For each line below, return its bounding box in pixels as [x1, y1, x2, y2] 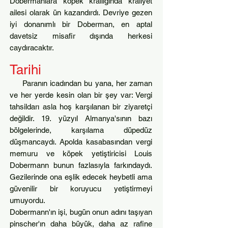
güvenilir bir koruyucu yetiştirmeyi [10, 184, 152, 193]
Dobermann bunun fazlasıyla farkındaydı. [10, 161, 152, 169]
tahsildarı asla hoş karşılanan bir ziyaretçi [10, 102, 152, 111]
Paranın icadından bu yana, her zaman [22, 79, 153, 88]
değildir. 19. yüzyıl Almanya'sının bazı [10, 114, 152, 123]
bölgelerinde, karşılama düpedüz [10, 126, 152, 134]
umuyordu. [10, 196, 45, 205]
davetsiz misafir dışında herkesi [10, 32, 152, 40]
